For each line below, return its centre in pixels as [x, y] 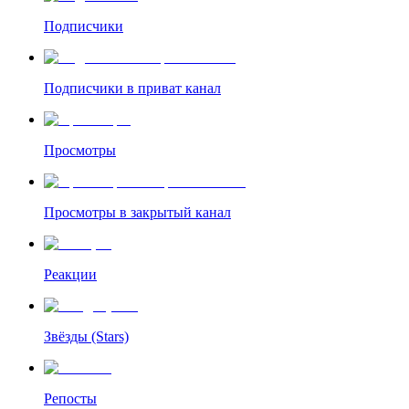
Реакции [70, 274]
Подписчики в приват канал [132, 88]
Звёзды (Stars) [86, 336]
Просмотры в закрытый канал [137, 212]
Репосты [70, 398]
